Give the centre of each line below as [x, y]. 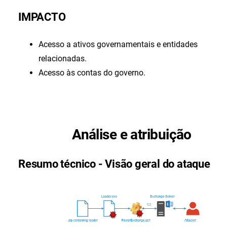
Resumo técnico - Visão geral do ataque [114, 164]
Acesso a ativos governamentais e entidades [118, 44]
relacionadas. [63, 59]
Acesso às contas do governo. [92, 73]
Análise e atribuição [132, 135]
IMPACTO [42, 17]
